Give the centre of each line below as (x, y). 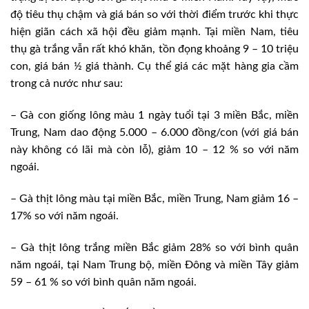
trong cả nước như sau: (67, 84)
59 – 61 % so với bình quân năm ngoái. (103, 282)
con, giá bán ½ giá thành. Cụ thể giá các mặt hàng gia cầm (154, 67)
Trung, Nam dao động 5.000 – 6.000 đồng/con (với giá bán (154, 133)
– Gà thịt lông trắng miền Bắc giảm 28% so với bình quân (154, 247)
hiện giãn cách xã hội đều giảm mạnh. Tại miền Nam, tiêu (154, 32)
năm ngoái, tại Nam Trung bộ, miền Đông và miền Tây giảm (154, 265)
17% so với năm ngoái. (64, 216)
